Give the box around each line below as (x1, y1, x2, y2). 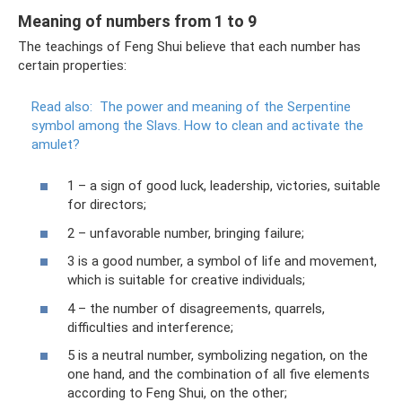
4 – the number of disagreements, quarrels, (67, 300, 325, 317)
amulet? (31, 135, 80, 153)
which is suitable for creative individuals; (67, 272, 305, 289)
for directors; (67, 197, 146, 214)
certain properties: (18, 57, 127, 74)
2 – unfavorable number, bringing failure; (67, 224, 304, 241)
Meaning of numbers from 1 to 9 (18, 11, 257, 31)
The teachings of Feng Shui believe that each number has (18, 38, 361, 55)
